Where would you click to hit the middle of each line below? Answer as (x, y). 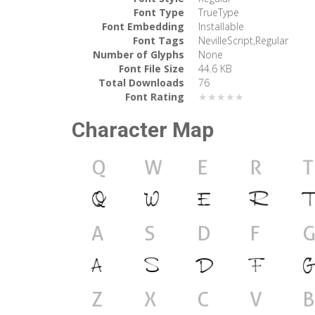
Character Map (143, 129)
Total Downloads (141, 82)
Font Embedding (143, 26)
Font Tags (159, 40)
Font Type (159, 12)
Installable (221, 26)
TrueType (219, 12)
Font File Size (152, 68)
